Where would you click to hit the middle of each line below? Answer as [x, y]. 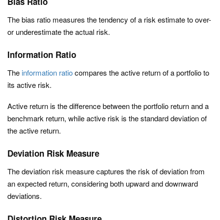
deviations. [25, 196]
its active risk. [29, 85]
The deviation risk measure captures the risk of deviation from [106, 171]
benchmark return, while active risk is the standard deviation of [107, 118]
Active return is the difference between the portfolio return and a [108, 106]
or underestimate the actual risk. [59, 32]
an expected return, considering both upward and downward [103, 183]
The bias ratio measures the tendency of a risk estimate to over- [109, 19]
